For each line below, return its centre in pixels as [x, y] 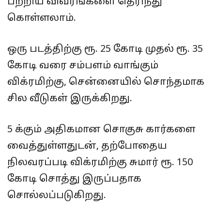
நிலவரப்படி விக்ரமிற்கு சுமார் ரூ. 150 [100, 163]
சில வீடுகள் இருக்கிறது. [70, 99]
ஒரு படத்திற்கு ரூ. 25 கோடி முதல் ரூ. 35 [105, 49]
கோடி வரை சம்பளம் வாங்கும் [83, 66]
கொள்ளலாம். [42, 18]
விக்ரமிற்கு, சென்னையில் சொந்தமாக [106, 82]
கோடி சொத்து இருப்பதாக [74, 179]
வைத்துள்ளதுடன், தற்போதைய [87, 146]
